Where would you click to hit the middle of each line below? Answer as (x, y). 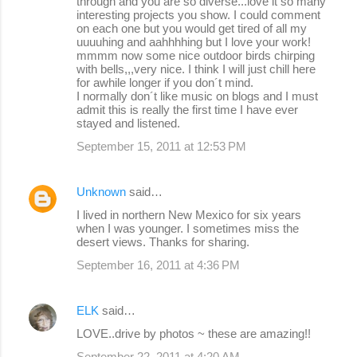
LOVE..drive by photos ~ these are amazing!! (194, 333)
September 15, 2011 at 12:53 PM (161, 146)
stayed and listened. (128, 123)
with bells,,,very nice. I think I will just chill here (196, 69)
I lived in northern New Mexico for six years (189, 214)
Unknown (101, 191)
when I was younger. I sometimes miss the (188, 228)
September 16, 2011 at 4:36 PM (158, 265)
